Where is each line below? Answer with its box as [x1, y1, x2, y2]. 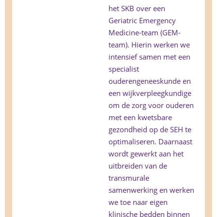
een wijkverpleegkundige [108, 88, 191, 98]
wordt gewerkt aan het [108, 149, 184, 159]
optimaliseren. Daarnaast [108, 137, 192, 147]
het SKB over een [108, 3, 165, 14]
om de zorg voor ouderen [108, 100, 194, 110]
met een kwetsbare [108, 112, 172, 123]
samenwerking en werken [108, 185, 194, 195]
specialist [108, 64, 139, 74]
